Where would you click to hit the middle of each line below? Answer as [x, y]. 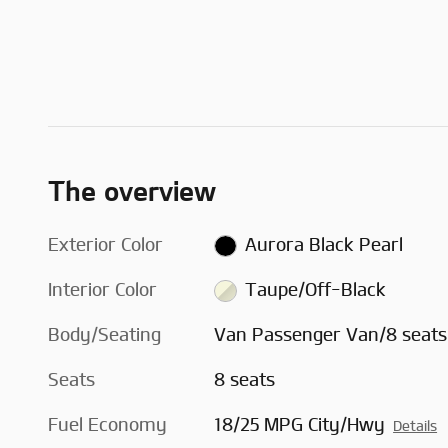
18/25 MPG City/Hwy [300, 425]
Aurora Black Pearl [323, 245]
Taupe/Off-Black [315, 290]
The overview [132, 191]
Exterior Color [105, 245]
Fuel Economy [107, 425]
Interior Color [102, 290]
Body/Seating [104, 335]
